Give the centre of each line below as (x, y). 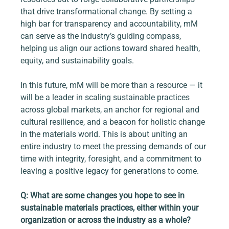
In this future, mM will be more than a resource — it (113, 85)
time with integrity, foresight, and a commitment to (112, 159)
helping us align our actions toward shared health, (111, 49)
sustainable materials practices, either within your (111, 208)
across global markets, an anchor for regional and (111, 110)
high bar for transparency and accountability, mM (110, 24)
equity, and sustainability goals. (77, 61)
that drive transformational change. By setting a (108, 12)
